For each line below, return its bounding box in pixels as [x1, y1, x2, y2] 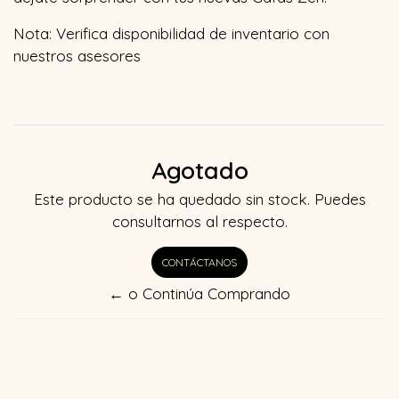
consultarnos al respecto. [111, 211, 288, 231]
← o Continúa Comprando [109, 283, 290, 303]
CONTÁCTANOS [162, 255, 237, 269]
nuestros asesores [13, 45, 141, 65]
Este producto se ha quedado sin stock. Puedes [33, 189, 366, 208]
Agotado [151, 154, 248, 185]
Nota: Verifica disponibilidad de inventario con [13, 23, 330, 43]
